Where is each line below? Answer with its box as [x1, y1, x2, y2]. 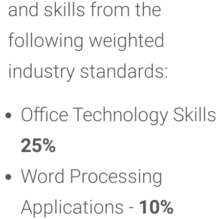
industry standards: [8, 60, 168, 83]
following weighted [8, 29, 165, 52]
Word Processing [21, 165, 163, 188]
